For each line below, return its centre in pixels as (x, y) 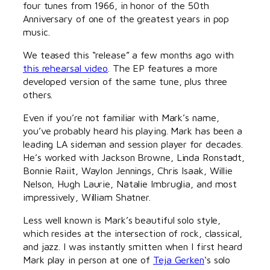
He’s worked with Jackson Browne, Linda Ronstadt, (134, 157)
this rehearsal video (65, 67)
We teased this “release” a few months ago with (129, 54)
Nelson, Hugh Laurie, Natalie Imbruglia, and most (130, 184)
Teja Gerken (179, 260)
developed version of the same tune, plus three (125, 81)
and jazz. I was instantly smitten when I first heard (133, 246)
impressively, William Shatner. (87, 197)
